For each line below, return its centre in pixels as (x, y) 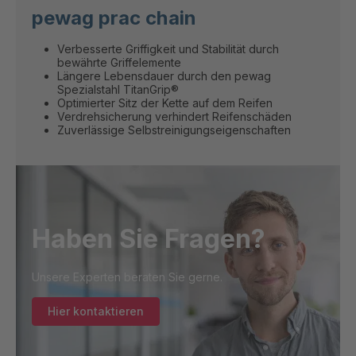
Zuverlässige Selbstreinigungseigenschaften (174, 130)
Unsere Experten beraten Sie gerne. (127, 277)
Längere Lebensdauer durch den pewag (164, 76)
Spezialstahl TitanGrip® (118, 90)
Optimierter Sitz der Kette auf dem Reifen (165, 103)
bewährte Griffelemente (119, 63)
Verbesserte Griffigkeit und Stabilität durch (168, 49)
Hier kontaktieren (96, 311)
